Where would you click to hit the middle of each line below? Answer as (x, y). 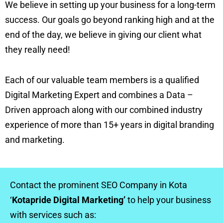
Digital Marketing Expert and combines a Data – (99, 95)
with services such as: (53, 215)
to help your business (168, 200)
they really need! (38, 50)
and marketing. (35, 140)
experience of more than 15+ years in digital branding (110, 125)
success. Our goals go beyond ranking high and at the (110, 20)
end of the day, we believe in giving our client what (103, 35)
